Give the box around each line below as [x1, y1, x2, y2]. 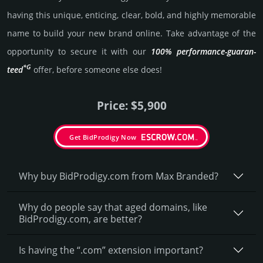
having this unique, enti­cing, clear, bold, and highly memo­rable [7, 9, 256, 21]
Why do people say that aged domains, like [19, 200, 207, 214]
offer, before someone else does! [31, 63, 162, 75]
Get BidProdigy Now [69, 132, 137, 141]
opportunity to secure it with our [7, 45, 151, 57]
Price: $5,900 [96, 97, 167, 113]
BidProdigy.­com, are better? [19, 212, 142, 225]
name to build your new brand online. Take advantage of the [7, 27, 256, 39]
